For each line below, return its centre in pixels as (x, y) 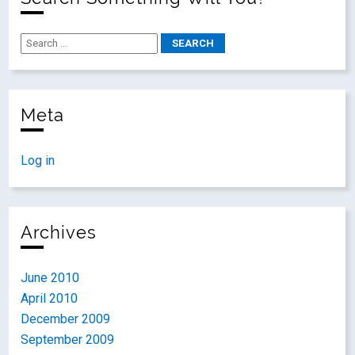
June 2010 (50, 278)
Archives (59, 233)
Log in (38, 160)
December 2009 (66, 319)
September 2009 (68, 340)
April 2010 (50, 298)
